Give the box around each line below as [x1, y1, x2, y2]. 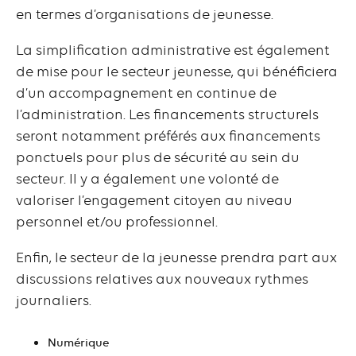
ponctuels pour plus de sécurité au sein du [16, 149, 300, 166]
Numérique [48, 335, 109, 350]
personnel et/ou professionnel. [16, 214, 218, 230]
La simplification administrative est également [16, 42, 330, 59]
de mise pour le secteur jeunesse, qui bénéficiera [16, 64, 338, 80]
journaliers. [16, 292, 91, 309]
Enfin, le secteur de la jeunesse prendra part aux [16, 250, 337, 266]
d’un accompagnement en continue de [16, 85, 277, 102]
